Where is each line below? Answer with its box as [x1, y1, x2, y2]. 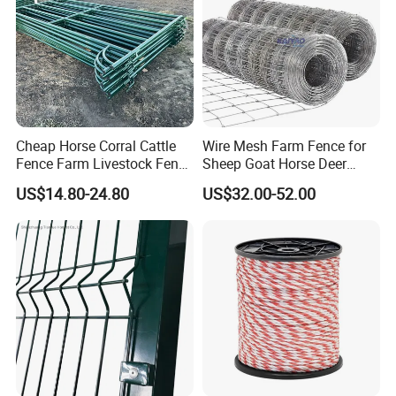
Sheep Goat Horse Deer [202, 154, 346, 174]
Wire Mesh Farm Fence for [202, 136, 366, 156]
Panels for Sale [16, 171, 111, 192]
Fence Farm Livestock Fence [16, 154, 194, 174]
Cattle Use [202, 171, 265, 192]
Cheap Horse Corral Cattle [16, 136, 177, 156]
